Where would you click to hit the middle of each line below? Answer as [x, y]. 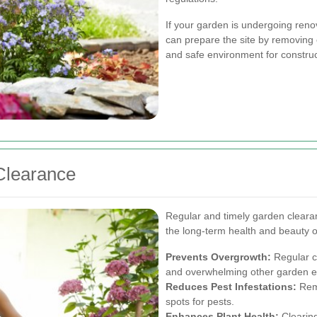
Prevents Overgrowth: [218, 257]
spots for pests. [200, 302]
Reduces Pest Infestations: [231, 287]
